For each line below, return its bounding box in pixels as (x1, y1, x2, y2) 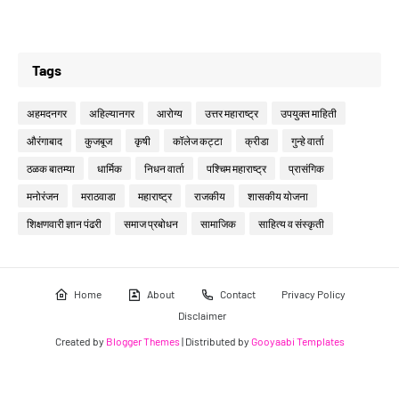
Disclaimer (177, 308, 226, 322)
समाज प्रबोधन (124, 217, 178, 230)
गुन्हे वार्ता (291, 134, 324, 147)
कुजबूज (85, 134, 112, 147)
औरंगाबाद (27, 134, 62, 147)
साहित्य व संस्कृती (258, 217, 324, 230)
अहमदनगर (27, 107, 67, 119)
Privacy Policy (281, 288, 346, 300)
